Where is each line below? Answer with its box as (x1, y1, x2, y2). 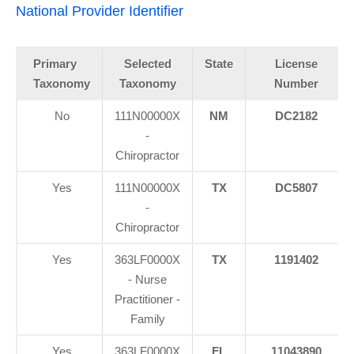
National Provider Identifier (16, 2, 183, 19)
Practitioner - (115, 292, 180, 306)
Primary (33, 56, 77, 70)
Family (130, 311, 165, 326)
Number (273, 76, 318, 90)
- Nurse (128, 272, 167, 286)
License (274, 56, 318, 70)
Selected (123, 56, 171, 70)
